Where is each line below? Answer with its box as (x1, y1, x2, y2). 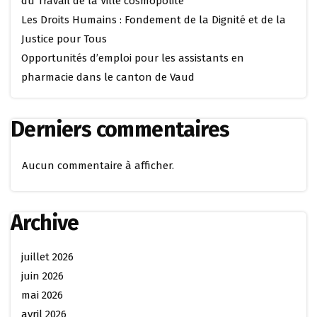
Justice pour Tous (21, 33, 107, 45)
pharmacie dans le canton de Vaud (21, 71, 195, 83)
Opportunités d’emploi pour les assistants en (21, 52, 244, 64)
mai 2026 (21, 289, 63, 301)
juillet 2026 (21, 250, 74, 263)
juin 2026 (21, 270, 64, 282)
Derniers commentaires (11, 117, 230, 142)
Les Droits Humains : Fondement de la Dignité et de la (21, 13, 286, 26)
